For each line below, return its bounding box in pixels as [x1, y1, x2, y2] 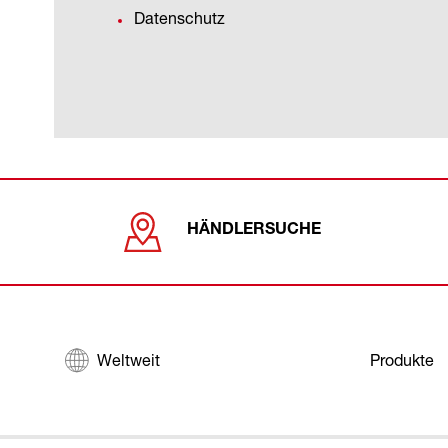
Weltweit [97, 349, 160, 370]
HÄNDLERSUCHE [187, 223, 322, 240]
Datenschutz [134, 7, 225, 28]
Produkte [369, 349, 434, 370]
